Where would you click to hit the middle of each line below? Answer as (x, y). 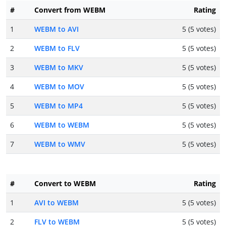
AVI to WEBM (56, 203)
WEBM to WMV (60, 144)
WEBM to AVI (56, 29)
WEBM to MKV (59, 68)
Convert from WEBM (70, 10)
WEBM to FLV (57, 48)
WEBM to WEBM (62, 125)
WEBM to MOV (59, 87)
